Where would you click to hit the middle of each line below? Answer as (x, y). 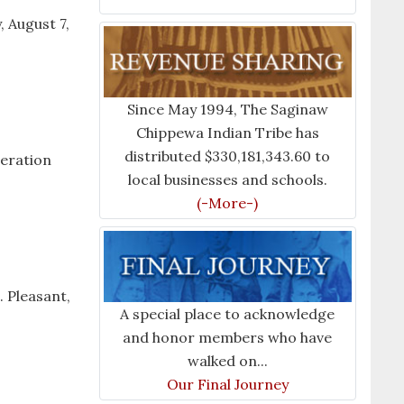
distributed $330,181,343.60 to (228, 156)
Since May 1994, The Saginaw (227, 110)
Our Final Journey (227, 384)
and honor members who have (228, 337)
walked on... (227, 360)
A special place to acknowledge (228, 313)
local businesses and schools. (227, 180)
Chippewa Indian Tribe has (227, 133)
